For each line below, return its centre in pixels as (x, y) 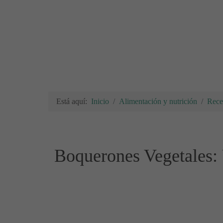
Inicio (100, 101)
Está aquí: (74, 101)
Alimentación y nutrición (158, 101)
